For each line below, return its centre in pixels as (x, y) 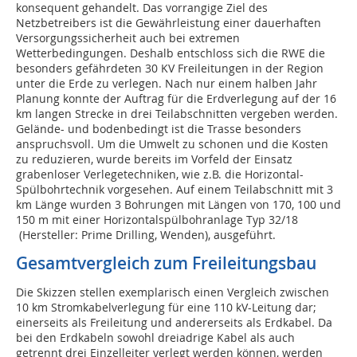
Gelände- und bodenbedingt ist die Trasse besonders (159, 129)
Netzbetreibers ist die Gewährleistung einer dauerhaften (169, 23)
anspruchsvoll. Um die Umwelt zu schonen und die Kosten (172, 144)
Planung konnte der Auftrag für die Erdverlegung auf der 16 (176, 99)
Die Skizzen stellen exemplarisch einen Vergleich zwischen (173, 292)
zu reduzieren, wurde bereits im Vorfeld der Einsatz (154, 159)
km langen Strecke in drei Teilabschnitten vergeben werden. (177, 114)
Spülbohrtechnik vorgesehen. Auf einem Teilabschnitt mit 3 (175, 190)
